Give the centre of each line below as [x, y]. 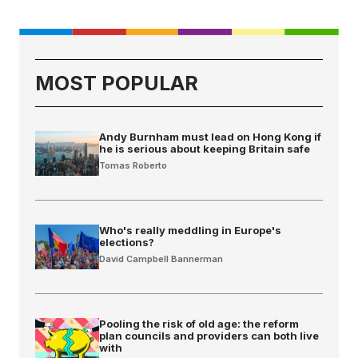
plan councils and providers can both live [209, 336]
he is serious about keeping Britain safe [205, 149]
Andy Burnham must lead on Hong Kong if [210, 137]
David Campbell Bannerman [161, 259]
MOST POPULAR [117, 84]
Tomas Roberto [133, 166]
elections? [127, 243]
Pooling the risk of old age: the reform [199, 324]
